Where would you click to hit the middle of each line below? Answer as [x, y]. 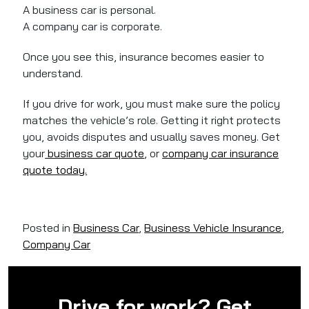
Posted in [48, 228]
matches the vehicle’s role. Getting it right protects [152, 120]
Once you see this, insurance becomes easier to [144, 57]
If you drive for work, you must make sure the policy [152, 104]
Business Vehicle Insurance [213, 228]
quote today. [55, 170]
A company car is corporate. [93, 27]
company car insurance [221, 153]
